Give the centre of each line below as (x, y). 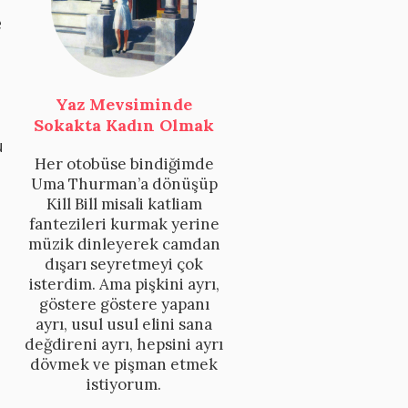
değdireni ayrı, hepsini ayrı (124, 344)
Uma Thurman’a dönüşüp (124, 184)
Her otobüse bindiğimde (124, 163)
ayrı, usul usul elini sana (124, 324)
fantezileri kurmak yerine (124, 224)
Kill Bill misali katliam (124, 204)
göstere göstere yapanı (124, 304)
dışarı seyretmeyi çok (124, 264)
